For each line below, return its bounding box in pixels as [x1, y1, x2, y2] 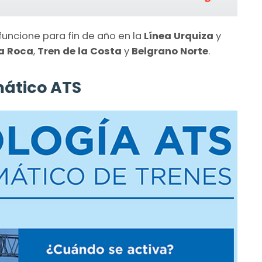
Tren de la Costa [37, 44, 124, 58]
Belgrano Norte [132, 44, 208, 58]
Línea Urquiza [144, 29, 213, 43]
